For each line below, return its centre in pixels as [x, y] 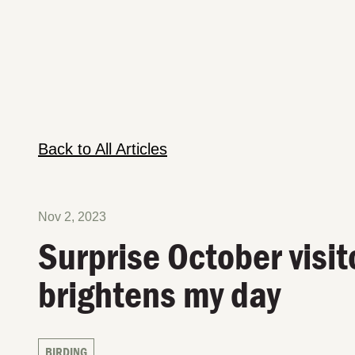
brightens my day [159, 294]
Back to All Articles [103, 149]
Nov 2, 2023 [72, 217]
